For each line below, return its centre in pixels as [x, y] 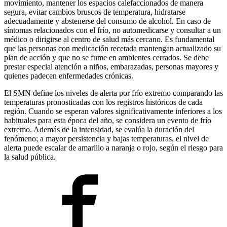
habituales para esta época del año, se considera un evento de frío [108, 120]
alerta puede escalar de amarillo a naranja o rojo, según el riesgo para [113, 147]
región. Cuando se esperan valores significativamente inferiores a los [113, 111]
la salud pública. [30, 157]
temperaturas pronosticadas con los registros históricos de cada [103, 102]
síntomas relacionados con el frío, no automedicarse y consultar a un [112, 30]
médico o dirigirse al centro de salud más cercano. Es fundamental [109, 39]
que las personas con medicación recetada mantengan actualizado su [112, 48]
